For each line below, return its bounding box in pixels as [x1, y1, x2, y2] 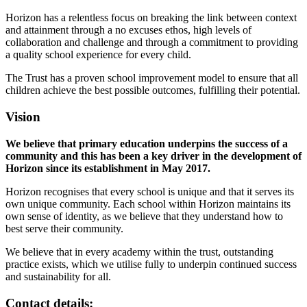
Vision [5, 110, 40, 125]
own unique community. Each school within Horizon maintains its [5, 197, 291, 210]
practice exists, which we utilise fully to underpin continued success [5, 258, 297, 270]
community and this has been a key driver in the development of [5, 149, 302, 162]
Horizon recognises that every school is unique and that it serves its [5, 185, 294, 197]
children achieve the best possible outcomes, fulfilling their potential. [5, 84, 300, 97]
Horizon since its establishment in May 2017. [5, 162, 210, 174]
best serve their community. [5, 222, 123, 234]
